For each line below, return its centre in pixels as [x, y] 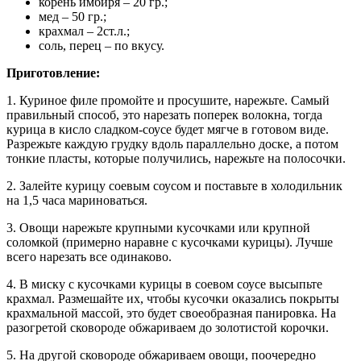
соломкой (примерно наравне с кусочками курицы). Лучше [170, 243]
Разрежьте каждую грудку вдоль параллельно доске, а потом [172, 144]
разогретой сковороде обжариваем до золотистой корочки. [168, 328]
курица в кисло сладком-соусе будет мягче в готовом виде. [168, 130]
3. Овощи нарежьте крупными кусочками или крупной [158, 228]
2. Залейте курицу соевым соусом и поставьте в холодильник [174, 186]
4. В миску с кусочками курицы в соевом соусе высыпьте [164, 284]
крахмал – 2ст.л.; [84, 31]
